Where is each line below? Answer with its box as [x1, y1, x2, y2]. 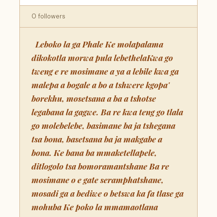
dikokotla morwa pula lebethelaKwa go [31, 52, 173, 63]
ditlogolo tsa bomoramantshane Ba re [31, 161, 169, 171]
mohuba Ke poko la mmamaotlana [31, 201, 158, 212]
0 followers [31, 12, 65, 20]
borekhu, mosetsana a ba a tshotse [31, 93, 156, 104]
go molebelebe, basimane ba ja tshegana [31, 120, 175, 131]
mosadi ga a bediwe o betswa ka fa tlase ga [31, 188, 184, 199]
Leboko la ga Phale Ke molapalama [31, 39, 163, 49]
